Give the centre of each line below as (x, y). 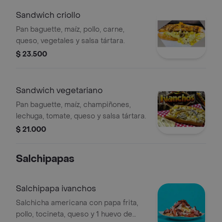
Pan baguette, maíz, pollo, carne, (70, 29)
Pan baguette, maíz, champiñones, (73, 105)
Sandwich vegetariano (59, 90)
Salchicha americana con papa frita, (77, 203)
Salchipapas (45, 159)
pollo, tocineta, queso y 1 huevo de (74, 214)
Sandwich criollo (48, 15)
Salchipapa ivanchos (56, 189)
